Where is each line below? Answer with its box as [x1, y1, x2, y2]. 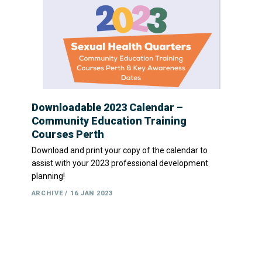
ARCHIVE [31, 189, 63, 197]
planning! [31, 171, 65, 181]
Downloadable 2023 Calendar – [31, 101, 183, 113]
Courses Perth [31, 128, 104, 140]
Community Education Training [31, 115, 187, 127]
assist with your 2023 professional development [31, 158, 208, 168]
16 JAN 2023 [70, 189, 113, 197]
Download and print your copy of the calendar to [31, 146, 208, 155]
